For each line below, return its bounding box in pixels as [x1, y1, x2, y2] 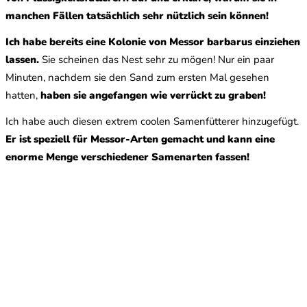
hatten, [5, 88, 40, 103]
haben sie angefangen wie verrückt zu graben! [40, 88, 266, 103]
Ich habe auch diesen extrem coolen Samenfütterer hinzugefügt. [5, 114, 299, 129]
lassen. [5, 53, 39, 67]
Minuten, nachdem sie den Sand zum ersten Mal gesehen [5, 71, 269, 85]
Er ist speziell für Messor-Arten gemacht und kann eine [5, 132, 275, 147]
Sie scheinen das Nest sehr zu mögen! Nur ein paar [39, 53, 274, 67]
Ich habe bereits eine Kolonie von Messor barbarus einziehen [5, 35, 300, 49]
